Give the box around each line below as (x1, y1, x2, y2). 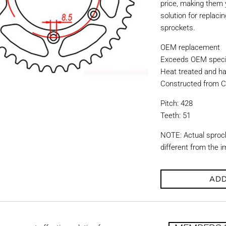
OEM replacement (160, 43, 220, 52)
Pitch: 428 (160, 99, 193, 108)
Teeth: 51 (160, 111, 191, 120)
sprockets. (160, 23, 196, 32)
